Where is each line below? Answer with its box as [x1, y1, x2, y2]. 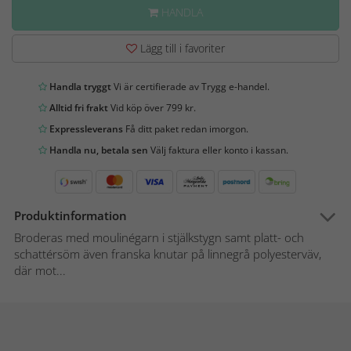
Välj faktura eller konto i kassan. [148, 143, 288, 157]
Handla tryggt [47, 80, 111, 94]
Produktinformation [14, 208, 127, 224]
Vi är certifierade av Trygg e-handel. [111, 80, 270, 94]
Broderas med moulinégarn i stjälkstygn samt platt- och [14, 230, 304, 246]
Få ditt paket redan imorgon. [123, 122, 248, 136]
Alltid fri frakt [47, 101, 108, 115]
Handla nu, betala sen [47, 143, 148, 157]
